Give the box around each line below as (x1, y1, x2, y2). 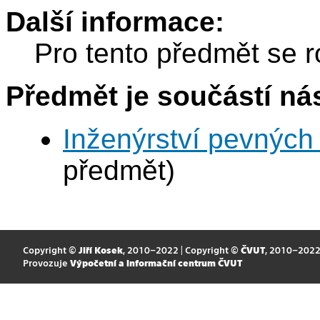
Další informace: (6, 6, 224, 38)
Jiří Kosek (78, 244, 123, 256)
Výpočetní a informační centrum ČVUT (69, 257, 242, 269)
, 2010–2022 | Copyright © (122, 244, 241, 256)
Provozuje (22, 257, 70, 269)
